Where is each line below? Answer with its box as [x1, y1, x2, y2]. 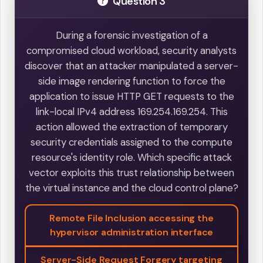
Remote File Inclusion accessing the [49, 211, 214, 224]
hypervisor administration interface [49, 225, 214, 238]
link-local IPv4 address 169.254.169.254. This [35, 104, 228, 118]
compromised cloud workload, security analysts [26, 43, 237, 57]
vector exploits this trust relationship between [29, 166, 234, 179]
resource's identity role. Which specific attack [31, 150, 232, 164]
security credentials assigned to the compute [31, 135, 232, 149]
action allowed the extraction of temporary [35, 120, 228, 133]
